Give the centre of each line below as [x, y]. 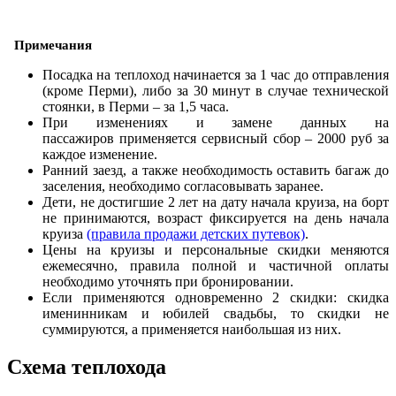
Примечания [53, 46]
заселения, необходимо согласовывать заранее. [183, 187]
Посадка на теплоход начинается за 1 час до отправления [216, 75]
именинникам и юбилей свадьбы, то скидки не [216, 314]
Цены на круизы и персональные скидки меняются [216, 250]
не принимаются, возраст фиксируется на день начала [216, 218]
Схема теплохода [87, 367]
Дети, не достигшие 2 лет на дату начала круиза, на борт [216, 202]
